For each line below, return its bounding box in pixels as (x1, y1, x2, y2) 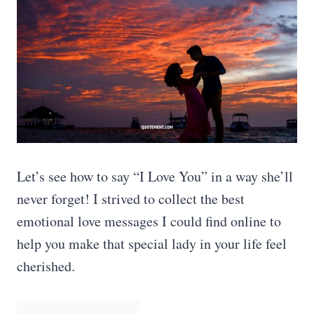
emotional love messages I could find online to (17, 212, 281, 231)
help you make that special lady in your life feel (17, 234, 287, 253)
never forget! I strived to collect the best (17, 189, 245, 208)
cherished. (17, 257, 75, 275)
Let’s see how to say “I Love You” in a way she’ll (17, 167, 293, 186)
